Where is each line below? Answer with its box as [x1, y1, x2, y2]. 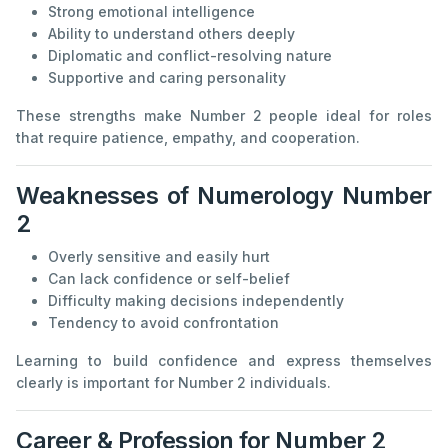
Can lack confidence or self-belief [48, 270, 290, 288]
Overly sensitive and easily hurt [48, 248, 270, 266]
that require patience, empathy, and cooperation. [16, 129, 360, 147]
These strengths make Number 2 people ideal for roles [16, 107, 432, 125]
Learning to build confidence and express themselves [16, 352, 432, 370]
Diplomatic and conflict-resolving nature [48, 47, 332, 65]
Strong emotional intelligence [48, 3, 255, 21]
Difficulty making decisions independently [48, 292, 344, 310]
